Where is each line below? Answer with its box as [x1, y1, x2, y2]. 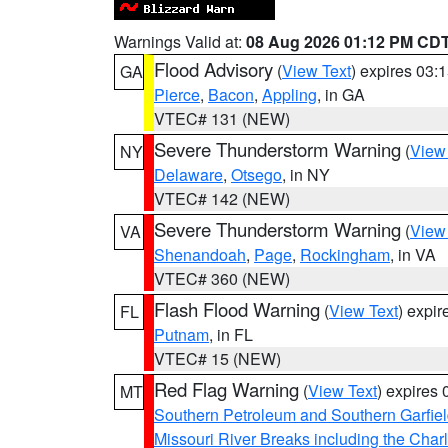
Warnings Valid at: [114, 30, 246, 53]
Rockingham [300, 243, 390, 266]
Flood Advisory [154, 56, 273, 82]
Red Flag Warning [154, 376, 299, 402]
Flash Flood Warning [154, 296, 320, 322]
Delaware [154, 163, 223, 186]
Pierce [154, 83, 200, 106]
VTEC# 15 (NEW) [154, 347, 281, 370]
